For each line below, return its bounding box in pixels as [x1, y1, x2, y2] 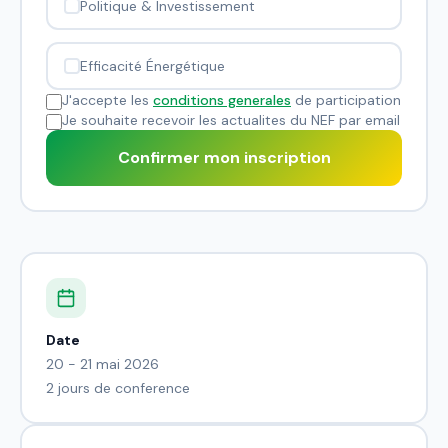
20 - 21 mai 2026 [46, 355, 159, 373]
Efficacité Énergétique [80, 57, 225, 75]
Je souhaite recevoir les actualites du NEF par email [62, 111, 400, 129]
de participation [291, 91, 401, 109]
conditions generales [153, 91, 291, 109]
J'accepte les [62, 91, 153, 109]
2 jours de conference [46, 379, 190, 397]
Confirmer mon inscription [117, 147, 331, 168]
